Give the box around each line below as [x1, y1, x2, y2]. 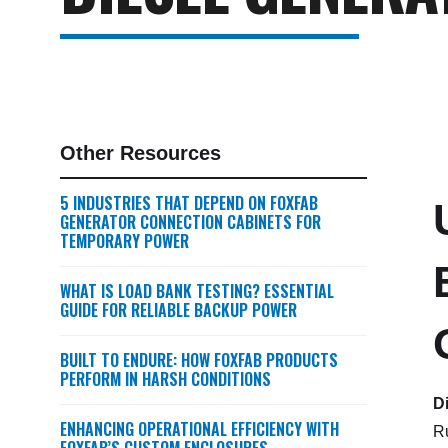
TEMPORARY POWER [60, 229, 189, 253]
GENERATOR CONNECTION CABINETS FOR [60, 210, 321, 234]
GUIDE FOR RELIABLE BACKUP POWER [60, 298, 297, 322]
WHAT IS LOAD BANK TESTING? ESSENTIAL [60, 279, 334, 303]
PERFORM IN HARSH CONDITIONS [60, 367, 271, 391]
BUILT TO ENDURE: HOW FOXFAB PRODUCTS [60, 348, 338, 372]
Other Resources [60, 142, 221, 164]
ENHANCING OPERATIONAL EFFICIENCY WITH [60, 417, 339, 441]
